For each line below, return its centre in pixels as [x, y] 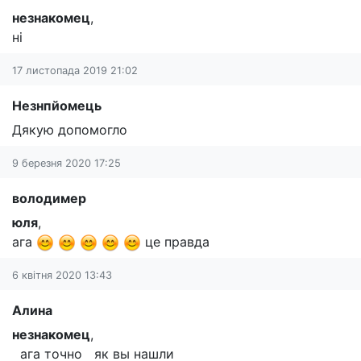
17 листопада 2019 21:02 [75, 70]
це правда [175, 241]
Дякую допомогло [70, 129]
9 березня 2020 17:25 [66, 163]
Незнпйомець [57, 105]
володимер [49, 198]
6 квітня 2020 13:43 [62, 276]
